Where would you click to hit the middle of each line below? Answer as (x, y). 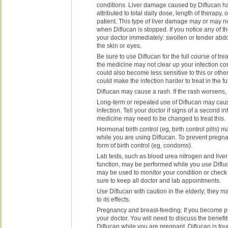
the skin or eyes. (119, 46)
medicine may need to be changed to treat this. (161, 118)
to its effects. (114, 199)
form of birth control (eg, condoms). (145, 145)
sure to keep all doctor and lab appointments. (159, 180)
